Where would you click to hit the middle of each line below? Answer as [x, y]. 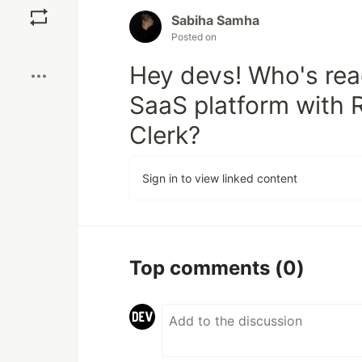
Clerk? [165, 135]
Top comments [202, 268]
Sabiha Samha [215, 21]
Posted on [194, 37]
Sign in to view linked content [220, 179]
